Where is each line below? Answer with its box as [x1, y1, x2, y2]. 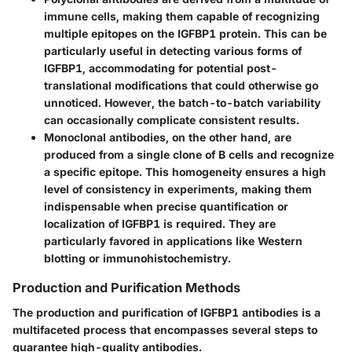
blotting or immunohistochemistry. [44, 251, 231, 265]
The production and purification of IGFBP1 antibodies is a [13, 305, 321, 319]
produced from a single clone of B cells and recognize [44, 147, 334, 161]
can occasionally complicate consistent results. [44, 112, 299, 126]
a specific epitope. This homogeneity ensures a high [44, 164, 326, 178]
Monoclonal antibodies [44, 130, 166, 144]
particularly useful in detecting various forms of [44, 43, 302, 57]
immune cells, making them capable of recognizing [44, 9, 320, 23]
